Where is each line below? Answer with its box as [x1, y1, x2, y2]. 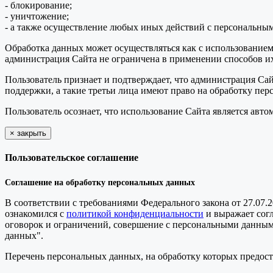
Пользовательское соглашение [5, 152, 138, 163]
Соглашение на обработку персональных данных [5, 177, 195, 187]
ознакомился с [5, 208, 66, 219]
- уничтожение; [5, 10, 69, 21]
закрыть [17, 128, 46, 138]
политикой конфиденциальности [66, 208, 204, 219]
